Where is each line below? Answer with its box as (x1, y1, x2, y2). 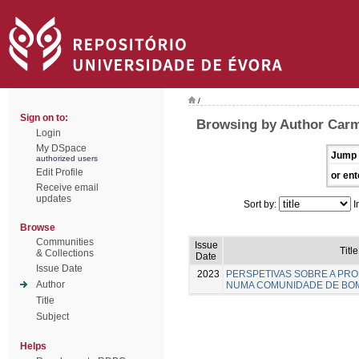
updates (36, 193, 71, 204)
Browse (20, 222, 55, 233)
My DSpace (36, 143, 87, 154)
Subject (36, 311, 69, 322)
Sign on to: (20, 112, 68, 123)
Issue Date (36, 263, 83, 274)
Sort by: (244, 198, 279, 210)
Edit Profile (36, 167, 83, 178)
